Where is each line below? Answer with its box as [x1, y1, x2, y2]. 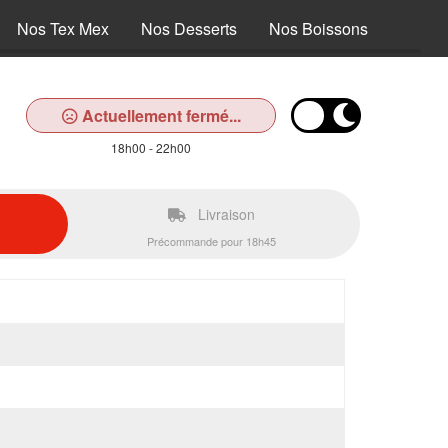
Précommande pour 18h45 [147, 233, 276, 249]
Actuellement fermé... [77, 104, 241, 127]
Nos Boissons [269, 17, 368, 40]
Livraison [194, 204, 255, 224]
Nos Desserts [141, 17, 237, 40]
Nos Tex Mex [17, 17, 109, 40]
